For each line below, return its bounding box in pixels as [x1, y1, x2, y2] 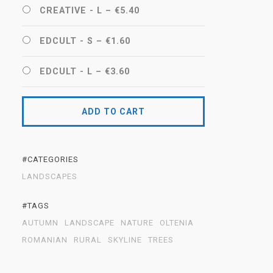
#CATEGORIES [22, 155, 79, 164]
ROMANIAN [22, 235, 68, 244]
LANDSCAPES [22, 172, 77, 181]
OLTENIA [160, 218, 194, 227]
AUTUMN [22, 218, 58, 227]
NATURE [121, 218, 154, 227]
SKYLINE [108, 235, 142, 244]
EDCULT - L [40, 66, 93, 77]
